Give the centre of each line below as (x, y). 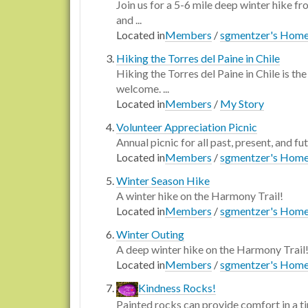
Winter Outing (150, 234)
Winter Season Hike (163, 180)
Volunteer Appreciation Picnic (187, 127)
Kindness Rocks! (177, 288)
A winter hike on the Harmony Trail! (200, 196)
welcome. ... (143, 88)
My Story (242, 103)
